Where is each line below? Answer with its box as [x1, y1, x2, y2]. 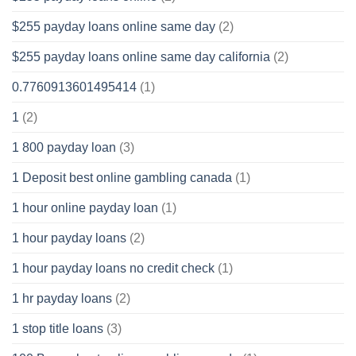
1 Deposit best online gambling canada [12, 170, 232, 184]
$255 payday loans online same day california [12, 49, 270, 64]
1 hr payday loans [12, 291, 112, 305]
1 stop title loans [12, 321, 103, 335]
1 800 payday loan [12, 140, 116, 154]
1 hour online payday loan [12, 200, 158, 215]
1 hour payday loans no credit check [12, 261, 215, 275]
